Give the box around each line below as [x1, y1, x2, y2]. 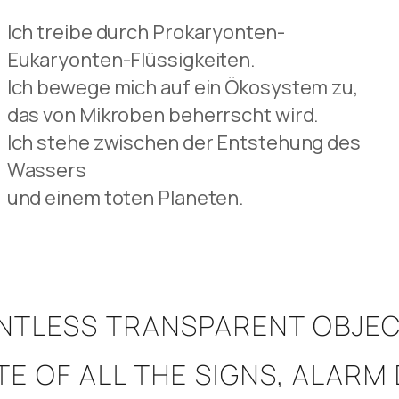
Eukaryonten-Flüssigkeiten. [6, 45, 256, 73]
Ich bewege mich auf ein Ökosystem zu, [6, 73, 358, 101]
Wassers [6, 156, 86, 183]
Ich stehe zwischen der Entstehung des [6, 128, 361, 156]
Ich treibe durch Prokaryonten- [6, 18, 285, 45]
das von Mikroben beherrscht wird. [6, 101, 320, 128]
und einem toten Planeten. [6, 183, 245, 211]
